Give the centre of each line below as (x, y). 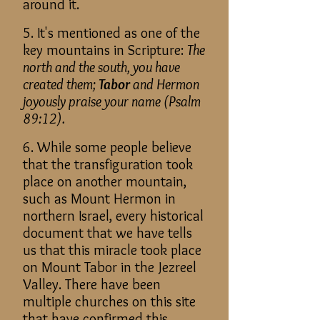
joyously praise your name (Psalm (112, 101)
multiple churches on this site (109, 301)
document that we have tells (107, 233)
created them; (61, 84)
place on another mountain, (105, 181)
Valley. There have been (92, 284)
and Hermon (165, 84)
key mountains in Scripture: (105, 50)
